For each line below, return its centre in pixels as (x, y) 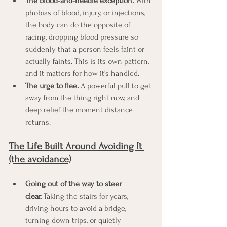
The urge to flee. (52, 85)
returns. (38, 122)
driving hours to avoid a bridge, (77, 208)
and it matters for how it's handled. (82, 73)
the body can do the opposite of (79, 25)
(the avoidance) (40, 159)
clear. (33, 196)
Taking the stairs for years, (86, 196)
